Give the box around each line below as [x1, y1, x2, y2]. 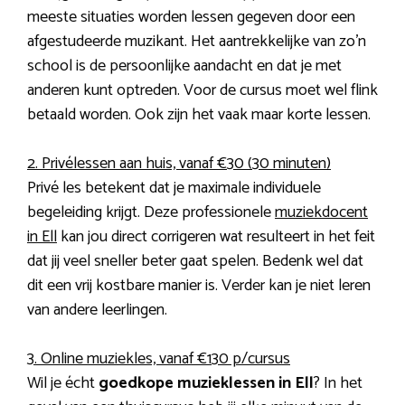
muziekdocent [275, 199, 368, 227]
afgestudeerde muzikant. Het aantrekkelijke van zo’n [27, 28, 366, 56]
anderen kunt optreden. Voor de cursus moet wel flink [27, 77, 378, 105]
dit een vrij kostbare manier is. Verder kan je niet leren [27, 272, 371, 300]
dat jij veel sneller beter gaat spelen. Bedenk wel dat [27, 248, 363, 276]
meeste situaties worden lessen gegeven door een [27, 4, 355, 32]
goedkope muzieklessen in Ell [99, 370, 314, 398]
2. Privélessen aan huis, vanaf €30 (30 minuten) [27, 150, 331, 178]
